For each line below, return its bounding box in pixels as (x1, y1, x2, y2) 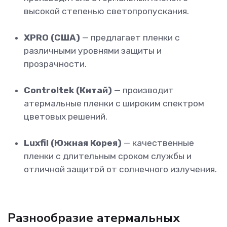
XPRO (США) (24, 32, 80, 43)
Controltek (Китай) (24, 85, 112, 96)
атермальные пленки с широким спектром (24, 98, 204, 109)
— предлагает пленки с (80, 32, 180, 43)
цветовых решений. (24, 111, 107, 122)
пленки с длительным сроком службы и (24, 151, 192, 162)
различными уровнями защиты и (24, 46, 162, 56)
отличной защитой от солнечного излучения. (24, 164, 217, 175)
